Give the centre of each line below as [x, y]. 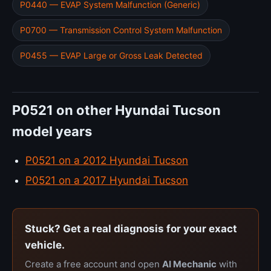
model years [52, 131]
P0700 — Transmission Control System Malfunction [121, 30]
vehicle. [45, 245]
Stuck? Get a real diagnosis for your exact [131, 229]
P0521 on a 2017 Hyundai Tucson [107, 180]
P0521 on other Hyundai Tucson [116, 110]
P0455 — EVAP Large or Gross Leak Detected [111, 55]
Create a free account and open [93, 264]
